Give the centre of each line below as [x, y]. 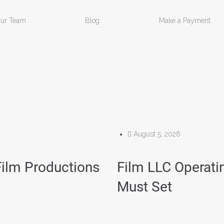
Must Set [144, 187]
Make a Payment [184, 20]
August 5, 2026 [157, 134]
